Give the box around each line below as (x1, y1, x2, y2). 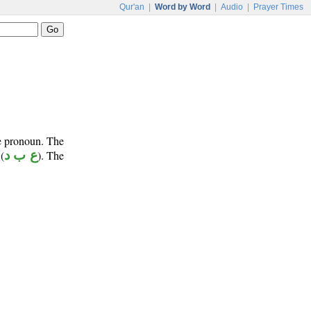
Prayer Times (253, 2, 303, 12)
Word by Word (155, 2, 210, 12)
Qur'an (119, 2, 144, 12)
